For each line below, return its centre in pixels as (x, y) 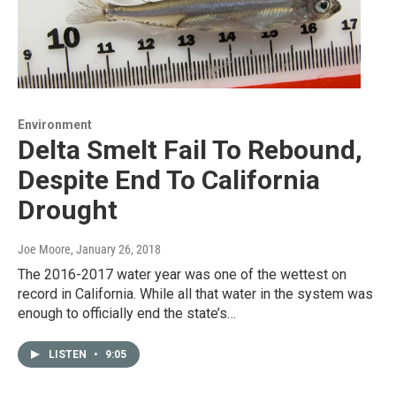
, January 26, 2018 (116, 250)
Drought (68, 210)
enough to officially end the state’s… (127, 314)
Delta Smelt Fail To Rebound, (190, 150)
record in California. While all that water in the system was (195, 294)
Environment (55, 125)
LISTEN (69, 355)
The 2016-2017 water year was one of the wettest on (182, 275)
